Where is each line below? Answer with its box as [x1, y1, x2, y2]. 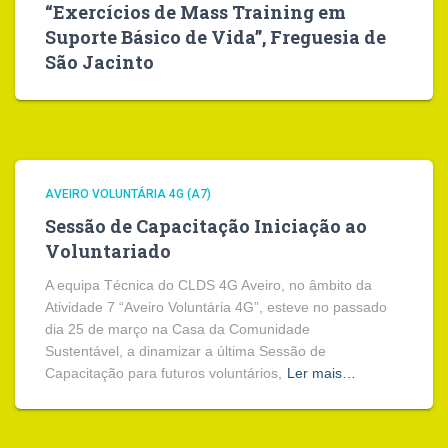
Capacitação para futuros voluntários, [45, 365, 282, 381]
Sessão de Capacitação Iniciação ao [45, 214, 367, 238]
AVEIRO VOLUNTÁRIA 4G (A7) [45, 187, 211, 201]
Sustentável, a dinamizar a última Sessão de [45, 343, 326, 359]
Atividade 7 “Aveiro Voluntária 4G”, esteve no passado [45, 299, 387, 315]
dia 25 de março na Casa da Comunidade [45, 321, 310, 337]
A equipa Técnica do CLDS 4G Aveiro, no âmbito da [45, 277, 372, 293]
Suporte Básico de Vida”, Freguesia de [45, 25, 386, 49]
